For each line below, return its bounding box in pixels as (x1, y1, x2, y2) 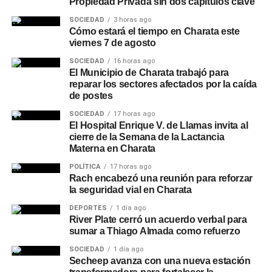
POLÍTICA (69, 163, 101, 171)
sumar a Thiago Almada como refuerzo (69, 226, 240, 236)
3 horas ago (113, 16, 151, 24)
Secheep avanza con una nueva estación (69, 256, 251, 266)
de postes (69, 90, 113, 101)
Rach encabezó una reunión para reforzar (69, 173, 253, 183)
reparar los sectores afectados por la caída (69, 79, 257, 89)
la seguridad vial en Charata (69, 185, 192, 195)
